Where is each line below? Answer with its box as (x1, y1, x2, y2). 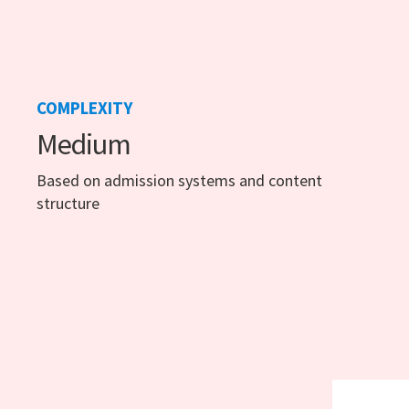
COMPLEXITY (37, 97, 132, 120)
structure (37, 193, 100, 215)
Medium (37, 126, 131, 163)
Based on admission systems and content (37, 170, 322, 192)
